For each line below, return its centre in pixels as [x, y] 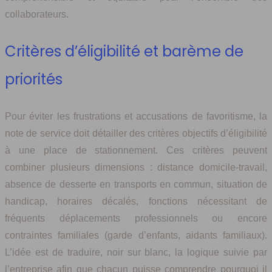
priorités [34, 79]
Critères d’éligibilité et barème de [124, 51]
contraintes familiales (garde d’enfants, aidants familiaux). [136, 235]
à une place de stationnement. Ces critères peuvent [136, 150]
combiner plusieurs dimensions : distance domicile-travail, [136, 167]
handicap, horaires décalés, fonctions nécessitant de [136, 201]
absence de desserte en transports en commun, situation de [136, 184]
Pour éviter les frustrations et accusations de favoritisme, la [136, 116]
